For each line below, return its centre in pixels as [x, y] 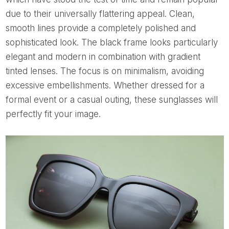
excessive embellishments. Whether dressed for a [105, 86]
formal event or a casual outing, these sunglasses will [111, 100]
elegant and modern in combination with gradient [103, 57]
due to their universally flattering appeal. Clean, [100, 14]
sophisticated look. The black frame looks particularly [111, 43]
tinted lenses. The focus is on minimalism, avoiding [105, 71]
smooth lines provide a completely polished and [100, 28]
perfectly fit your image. [53, 114]
